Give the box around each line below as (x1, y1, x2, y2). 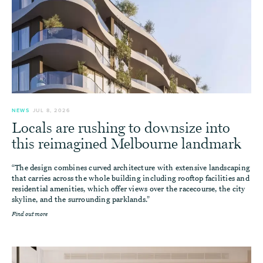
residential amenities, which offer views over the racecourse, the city (12, 184, 245, 194)
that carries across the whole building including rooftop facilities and (12, 173, 249, 183)
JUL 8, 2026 (32, 107, 70, 114)
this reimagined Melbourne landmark (12, 134, 241, 153)
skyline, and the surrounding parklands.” (12, 194, 150, 204)
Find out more (12, 210, 48, 218)
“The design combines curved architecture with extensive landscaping (12, 163, 250, 173)
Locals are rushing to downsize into (12, 119, 230, 137)
